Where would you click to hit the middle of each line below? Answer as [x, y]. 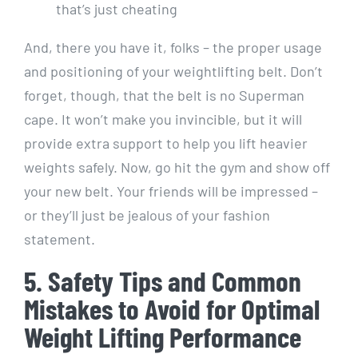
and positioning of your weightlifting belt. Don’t [173, 72]
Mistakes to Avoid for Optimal [172, 309]
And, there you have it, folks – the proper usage [173, 48]
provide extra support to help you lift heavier [166, 143]
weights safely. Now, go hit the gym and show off [177, 167]
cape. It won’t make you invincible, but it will [163, 119]
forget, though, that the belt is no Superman [164, 95]
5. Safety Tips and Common [163, 281]
